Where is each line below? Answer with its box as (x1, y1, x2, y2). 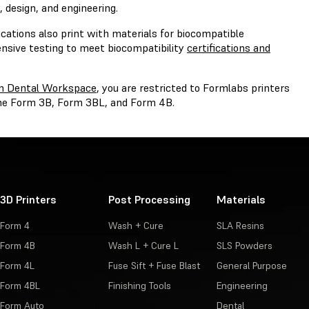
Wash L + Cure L (108, 239, 179, 252)
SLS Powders (216, 239, 272, 252)
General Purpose (216, 259, 287, 272)
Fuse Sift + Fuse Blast (108, 259, 200, 272)
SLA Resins (216, 219, 264, 232)
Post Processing (108, 192, 190, 207)
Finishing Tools (108, 279, 171, 292)
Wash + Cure (108, 219, 163, 232)
